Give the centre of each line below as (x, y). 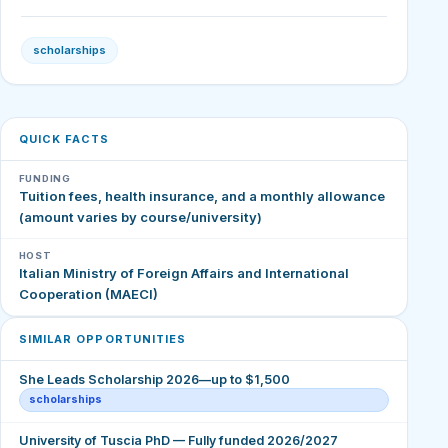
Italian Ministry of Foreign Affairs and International (183, 273)
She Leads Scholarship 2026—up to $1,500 (154, 379)
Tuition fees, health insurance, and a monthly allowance (201, 196)
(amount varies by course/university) (140, 217)
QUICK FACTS (64, 139)
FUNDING (44, 179)
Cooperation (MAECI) (88, 294)
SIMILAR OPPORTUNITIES (102, 339)
